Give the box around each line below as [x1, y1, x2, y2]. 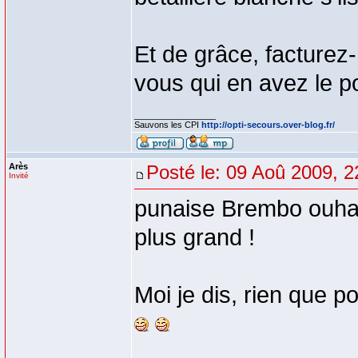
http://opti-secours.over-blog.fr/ [201, 120, 335, 129]
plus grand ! [134, 225, 255, 250]
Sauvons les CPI [134, 120, 201, 129]
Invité [9, 171, 29, 180]
